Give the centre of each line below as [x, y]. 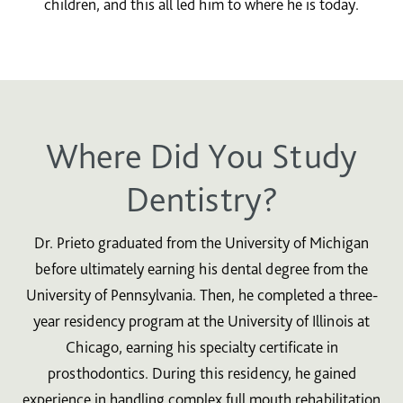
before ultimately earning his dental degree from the [201, 269]
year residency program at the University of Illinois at [201, 321]
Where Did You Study [201, 156]
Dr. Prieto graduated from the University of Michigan [201, 242]
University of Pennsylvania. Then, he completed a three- [201, 295]
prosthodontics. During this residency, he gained [201, 373]
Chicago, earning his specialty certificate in [201, 347]
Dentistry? [201, 199]
